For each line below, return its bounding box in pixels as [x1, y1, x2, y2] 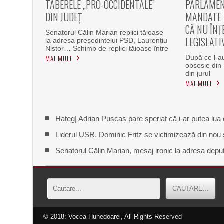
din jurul [185, 69, 210, 78]
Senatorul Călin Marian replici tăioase [45, 28, 164, 37]
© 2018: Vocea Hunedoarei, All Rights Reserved [43, 213, 182, 220]
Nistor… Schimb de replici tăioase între [45, 44, 169, 53]
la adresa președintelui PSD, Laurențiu [45, 36, 168, 45]
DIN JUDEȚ [45, 9, 82, 25]
